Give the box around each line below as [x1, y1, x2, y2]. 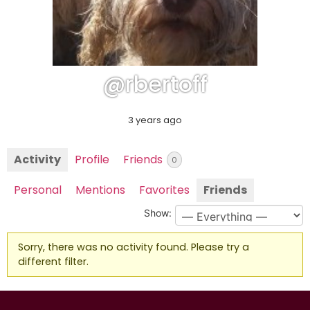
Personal [14, 181, 62, 198]
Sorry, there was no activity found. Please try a [18, 239, 249, 254]
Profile [75, 151, 109, 167]
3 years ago [128, 113, 182, 127]
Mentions [75, 181, 125, 198]
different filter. [18, 254, 89, 268]
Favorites [139, 181, 190, 198]
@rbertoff [102, 68, 208, 100]
